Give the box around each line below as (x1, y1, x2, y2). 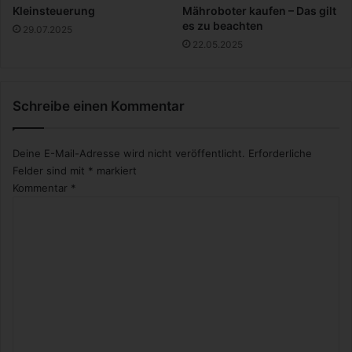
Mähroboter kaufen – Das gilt (182, 3, 336, 17)
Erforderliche (248, 146, 312, 159)
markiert (93, 163, 137, 177)
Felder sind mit (13, 163, 88, 177)
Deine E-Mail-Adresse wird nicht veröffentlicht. (13, 146, 245, 159)
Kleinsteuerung (13, 3, 95, 17)
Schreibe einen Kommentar (13, 97, 185, 114)
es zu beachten (182, 18, 263, 32)
